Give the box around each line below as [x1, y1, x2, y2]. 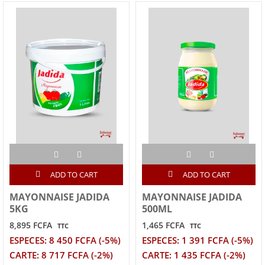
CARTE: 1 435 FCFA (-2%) [142, 249, 245, 262]
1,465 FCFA [142, 219, 185, 231]
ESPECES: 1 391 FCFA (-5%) [142, 234, 253, 247]
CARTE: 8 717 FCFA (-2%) [9, 249, 113, 262]
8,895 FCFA [9, 219, 52, 231]
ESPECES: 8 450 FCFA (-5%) [9, 234, 121, 247]
